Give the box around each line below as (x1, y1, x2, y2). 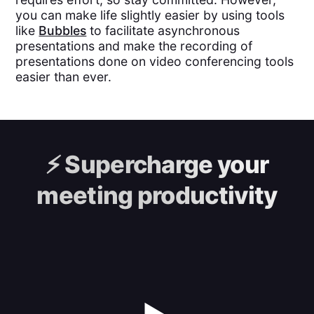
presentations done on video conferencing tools (15, 54, 294, 69)
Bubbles (39, 23, 87, 38)
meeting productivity (36, 180, 278, 210)
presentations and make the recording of (15, 39, 253, 53)
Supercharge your (60, 149, 269, 179)
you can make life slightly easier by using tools (15, 8, 285, 22)
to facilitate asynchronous (86, 23, 240, 38)
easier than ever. (15, 69, 112, 84)
